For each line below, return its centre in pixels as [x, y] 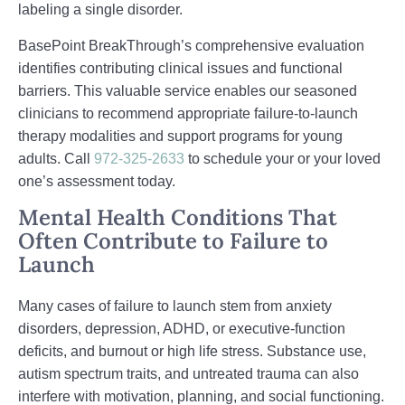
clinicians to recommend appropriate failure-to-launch [188, 113]
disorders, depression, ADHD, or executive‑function [182, 329]
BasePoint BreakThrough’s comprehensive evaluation [191, 46]
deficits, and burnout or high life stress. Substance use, [192, 351]
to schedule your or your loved [283, 159]
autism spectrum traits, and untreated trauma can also [188, 374]
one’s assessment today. [97, 181]
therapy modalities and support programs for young [180, 136]
